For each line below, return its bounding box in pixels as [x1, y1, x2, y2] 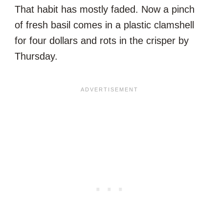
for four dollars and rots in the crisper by [15, 35, 189, 46]
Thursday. [15, 51, 58, 62]
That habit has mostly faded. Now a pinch [15, 4, 195, 15]
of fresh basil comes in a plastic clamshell [15, 20, 194, 31]
